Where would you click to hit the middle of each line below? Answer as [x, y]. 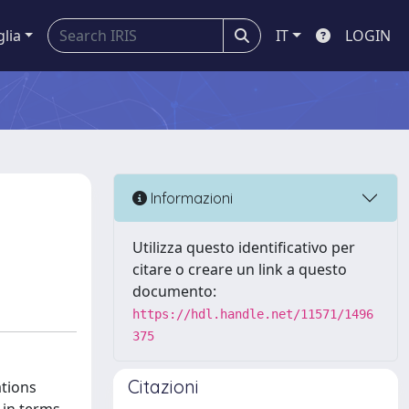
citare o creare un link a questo [240, 269]
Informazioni [190, 198]
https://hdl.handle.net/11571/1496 [253, 314]
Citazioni [163, 387]
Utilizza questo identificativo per [244, 247]
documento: [174, 291]
